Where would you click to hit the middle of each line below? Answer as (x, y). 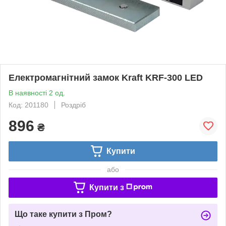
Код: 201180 (29, 105)
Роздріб (73, 105)
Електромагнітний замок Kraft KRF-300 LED (106, 77)
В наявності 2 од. (37, 93)
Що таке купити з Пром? (63, 214)
